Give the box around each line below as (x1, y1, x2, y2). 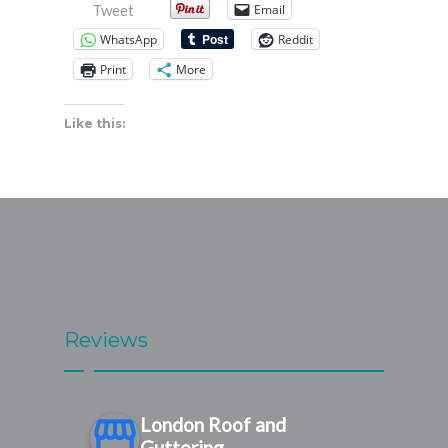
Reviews (64, 328, 148, 353)
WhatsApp (100, 30, 157, 48)
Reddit (278, 30, 313, 48)
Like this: (64, 116, 125, 132)
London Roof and (140, 413, 286, 437)
